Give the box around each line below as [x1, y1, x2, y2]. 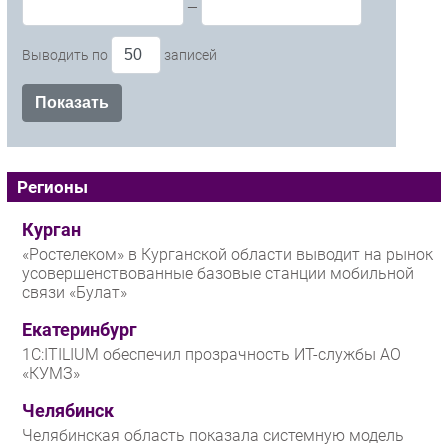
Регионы [17, 177, 88, 198]
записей [161, 47, 217, 64]
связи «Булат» [22, 283, 127, 303]
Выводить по [22, 47, 111, 64]
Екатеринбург [22, 320, 137, 341]
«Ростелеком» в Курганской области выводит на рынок [22, 245, 433, 265]
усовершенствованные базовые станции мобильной [22, 264, 414, 284]
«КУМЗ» [22, 364, 80, 384]
